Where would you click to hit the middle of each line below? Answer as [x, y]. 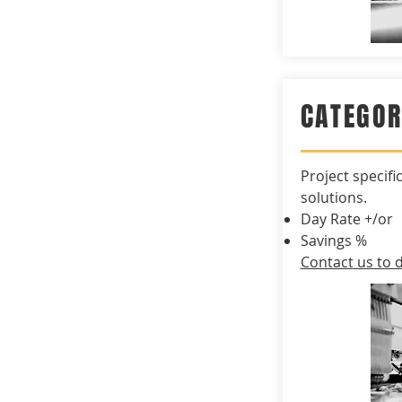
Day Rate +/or [346, 219]
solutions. [335, 197]
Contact [327, 262]
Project [326, 176]
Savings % [335, 240]
